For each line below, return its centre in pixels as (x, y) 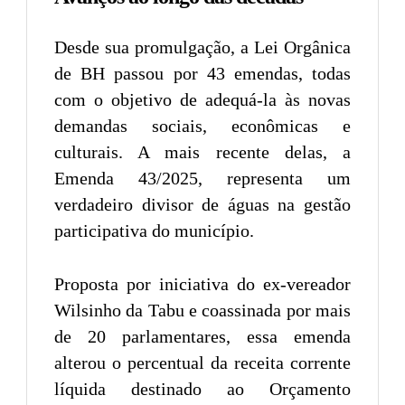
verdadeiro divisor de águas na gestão (202, 204)
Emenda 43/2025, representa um (202, 178)
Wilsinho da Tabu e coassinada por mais (202, 310)
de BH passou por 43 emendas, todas (202, 73)
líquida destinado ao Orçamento (202, 388)
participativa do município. (154, 230)
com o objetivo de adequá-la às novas (202, 99)
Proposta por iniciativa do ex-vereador (202, 283)
